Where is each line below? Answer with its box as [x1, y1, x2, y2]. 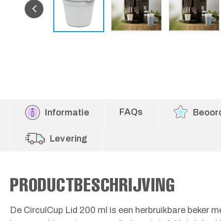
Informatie [45, 108, 89, 117]
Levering [50, 134, 88, 144]
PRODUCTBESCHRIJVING [10, 173, 175, 196]
